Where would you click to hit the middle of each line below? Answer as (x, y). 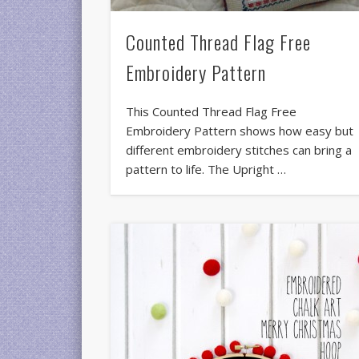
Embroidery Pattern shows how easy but (240, 131)
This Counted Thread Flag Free (212, 112)
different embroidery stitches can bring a (239, 150)
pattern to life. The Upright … (206, 169)
